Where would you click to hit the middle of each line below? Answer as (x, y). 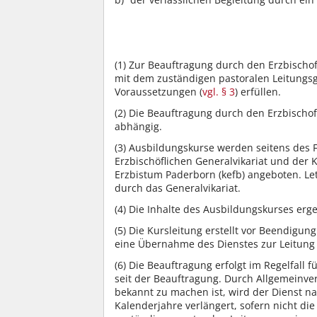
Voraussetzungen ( (158, 91)
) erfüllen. (258, 91)
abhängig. (138, 126)
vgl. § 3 (219, 91)
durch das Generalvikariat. (178, 188)
